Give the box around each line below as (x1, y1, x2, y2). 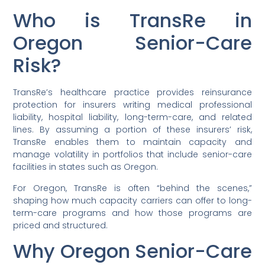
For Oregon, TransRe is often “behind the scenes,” (13, 182, 252, 194)
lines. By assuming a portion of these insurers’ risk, (13, 124, 252, 136)
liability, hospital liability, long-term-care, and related (13, 111, 252, 124)
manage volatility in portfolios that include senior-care (13, 148, 252, 161)
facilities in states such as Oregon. (13, 161, 159, 173)
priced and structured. (13, 219, 108, 231)
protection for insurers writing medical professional (13, 99, 252, 111)
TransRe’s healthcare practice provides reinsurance (13, 86, 252, 99)
